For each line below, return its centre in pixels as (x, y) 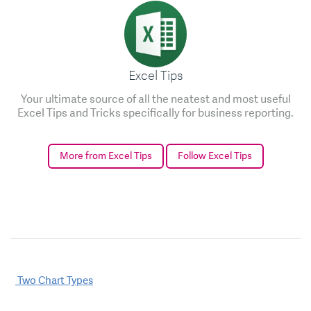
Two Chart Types (54, 280)
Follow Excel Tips (215, 155)
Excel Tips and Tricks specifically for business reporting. (155, 113)
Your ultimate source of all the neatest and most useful (155, 99)
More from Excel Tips (106, 155)
